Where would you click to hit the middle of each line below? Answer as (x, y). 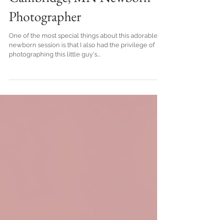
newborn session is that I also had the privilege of (82, 65)
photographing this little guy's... (55, 74)
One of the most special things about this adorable (83, 55)
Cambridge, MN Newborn (80, 17)
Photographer (45, 36)
